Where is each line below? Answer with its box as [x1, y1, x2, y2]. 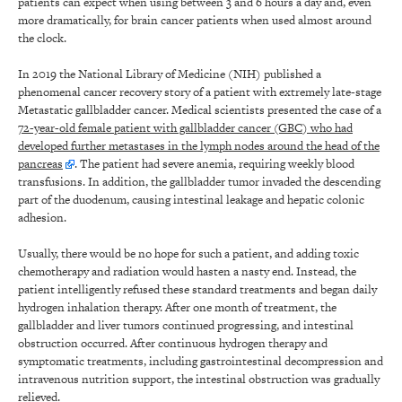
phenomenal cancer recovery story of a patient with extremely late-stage [18, 83, 381, 100]
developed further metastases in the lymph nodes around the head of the [18, 136, 380, 154]
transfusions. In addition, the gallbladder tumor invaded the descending [18, 172, 380, 190]
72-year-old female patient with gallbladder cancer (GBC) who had [18, 118, 353, 136]
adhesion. [18, 208, 66, 226]
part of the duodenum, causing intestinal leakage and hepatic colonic [18, 190, 364, 208]
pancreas [18, 154, 63, 172]
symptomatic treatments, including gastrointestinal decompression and [18, 352, 383, 370]
